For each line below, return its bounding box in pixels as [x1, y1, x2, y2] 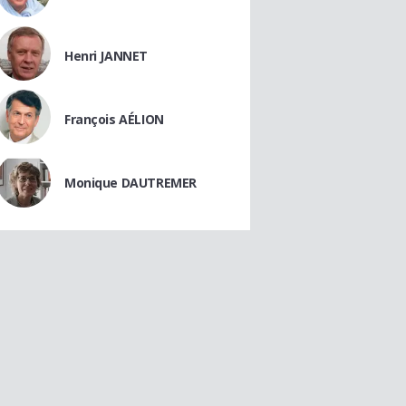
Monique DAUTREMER [64, 174, 197, 191]
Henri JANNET [64, 47, 148, 64]
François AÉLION [64, 111, 164, 128]
